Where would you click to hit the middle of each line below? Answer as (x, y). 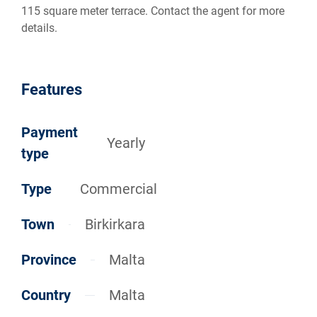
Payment (50, 133)
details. (39, 28)
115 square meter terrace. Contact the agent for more (153, 11)
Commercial (119, 189)
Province (49, 260)
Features (52, 90)
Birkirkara (115, 225)
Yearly (126, 143)
